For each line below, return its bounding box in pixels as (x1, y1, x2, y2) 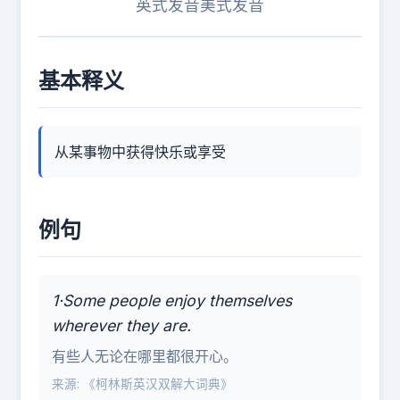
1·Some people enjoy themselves (52, 291, 292, 310)
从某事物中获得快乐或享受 (54, 143, 226, 161)
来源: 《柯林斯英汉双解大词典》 (52, 377, 233, 391)
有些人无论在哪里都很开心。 (52, 347, 237, 365)
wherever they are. (52, 316, 191, 335)
